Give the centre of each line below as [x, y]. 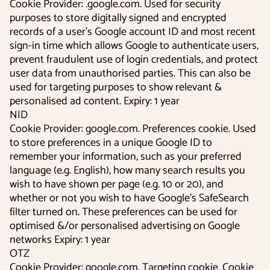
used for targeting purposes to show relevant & [116, 87]
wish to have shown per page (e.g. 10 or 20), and [117, 184]
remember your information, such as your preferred [126, 157]
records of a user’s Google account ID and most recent [133, 32]
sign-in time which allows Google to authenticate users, [134, 46]
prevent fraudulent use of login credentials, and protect [134, 60]
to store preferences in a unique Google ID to [111, 143]
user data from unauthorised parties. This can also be [130, 74]
